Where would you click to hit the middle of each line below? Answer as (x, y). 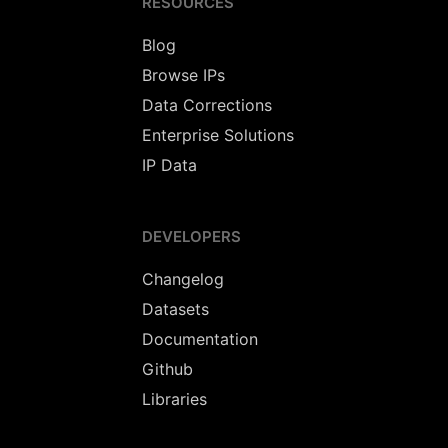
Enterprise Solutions (218, 135)
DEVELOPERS (191, 236)
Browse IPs (183, 75)
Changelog (183, 279)
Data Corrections (207, 105)
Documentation (200, 339)
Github (167, 369)
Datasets (175, 309)
